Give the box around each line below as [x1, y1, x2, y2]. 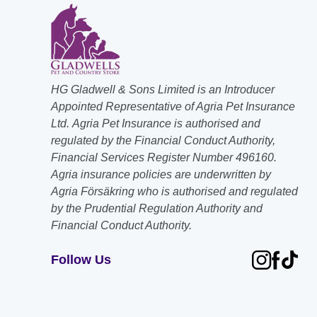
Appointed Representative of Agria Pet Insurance [51, 100, 295, 113]
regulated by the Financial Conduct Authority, [51, 134, 275, 146]
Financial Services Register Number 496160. [51, 151, 277, 163]
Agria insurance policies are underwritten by [51, 168, 271, 180]
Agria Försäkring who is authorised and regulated [51, 185, 298, 197]
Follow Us [51, 253, 111, 267]
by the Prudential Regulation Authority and [51, 202, 263, 214]
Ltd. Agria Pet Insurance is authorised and [51, 117, 260, 129]
